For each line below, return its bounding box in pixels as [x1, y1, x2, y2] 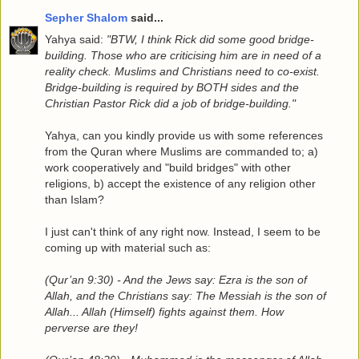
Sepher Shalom [45, 10, 127, 24]
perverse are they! [45, 321, 138, 334]
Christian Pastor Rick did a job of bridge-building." [45, 96, 296, 110]
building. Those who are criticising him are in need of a [45, 48, 321, 62]
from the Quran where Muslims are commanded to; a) [45, 144, 318, 158]
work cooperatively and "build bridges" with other [45, 160, 291, 174]
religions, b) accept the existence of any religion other [45, 176, 316, 190]
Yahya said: [45, 32, 107, 46]
